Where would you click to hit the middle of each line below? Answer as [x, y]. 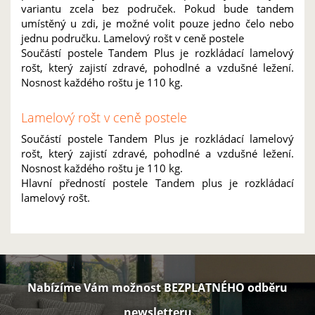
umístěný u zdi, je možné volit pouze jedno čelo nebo [157, 23]
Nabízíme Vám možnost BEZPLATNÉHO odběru [157, 288]
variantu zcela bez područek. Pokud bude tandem [157, 8]
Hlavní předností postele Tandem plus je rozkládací [157, 183]
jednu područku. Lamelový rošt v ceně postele [133, 38]
